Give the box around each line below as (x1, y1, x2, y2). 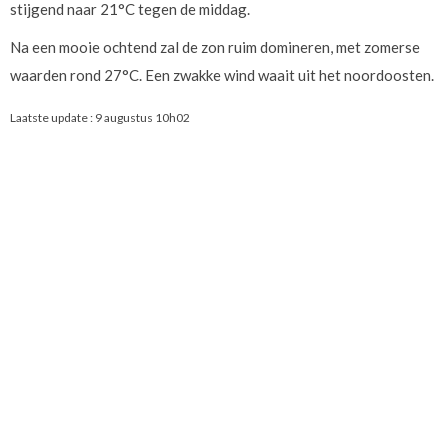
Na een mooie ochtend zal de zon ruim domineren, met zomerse (10, 38, 420, 56)
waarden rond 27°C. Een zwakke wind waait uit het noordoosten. (10, 66, 434, 84)
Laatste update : (10, 110, 95, 125)
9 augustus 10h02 (95, 110, 190, 125)
